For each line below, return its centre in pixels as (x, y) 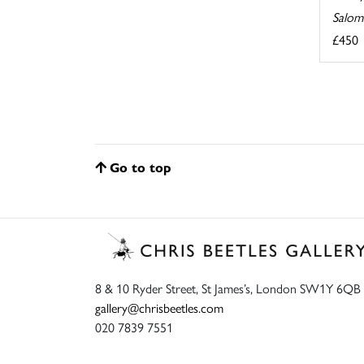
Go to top (141, 167)
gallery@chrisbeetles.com (159, 307)
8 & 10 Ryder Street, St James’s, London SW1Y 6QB (228, 288)
